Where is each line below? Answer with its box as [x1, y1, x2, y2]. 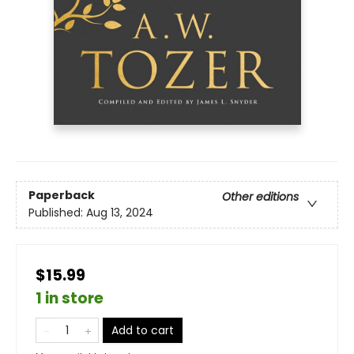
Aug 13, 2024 [86, 205, 153, 221]
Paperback [28, 187, 95, 204]
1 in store [36, 288, 104, 310]
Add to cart [111, 322, 174, 339]
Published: [28, 205, 86, 221]
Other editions [222, 189, 299, 205]
